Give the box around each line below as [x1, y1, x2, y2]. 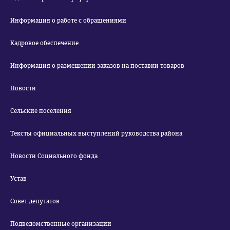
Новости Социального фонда [10, 152, 98, 160]
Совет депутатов [10, 198, 60, 205]
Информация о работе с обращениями [10, 17, 126, 24]
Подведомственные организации [10, 220, 111, 227]
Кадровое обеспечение [10, 40, 79, 47]
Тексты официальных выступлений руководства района [10, 130, 182, 137]
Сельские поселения [10, 107, 71, 114]
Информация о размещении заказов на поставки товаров [10, 62, 184, 69]
